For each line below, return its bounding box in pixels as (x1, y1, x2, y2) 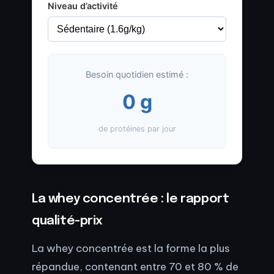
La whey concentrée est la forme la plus (32, 242, 230, 255)
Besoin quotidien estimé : (86, 69, 188, 80)
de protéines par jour (98, 124, 176, 134)
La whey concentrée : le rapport (32, 193, 229, 206)
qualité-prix (32, 215, 103, 228)
